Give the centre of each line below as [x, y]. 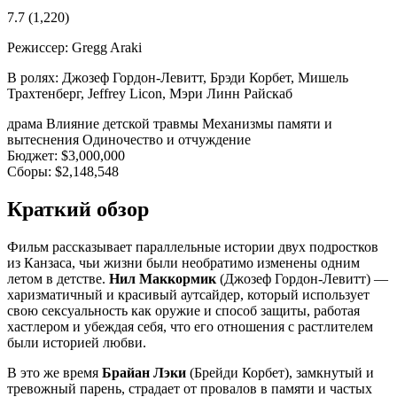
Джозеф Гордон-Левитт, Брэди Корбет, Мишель [205, 77]
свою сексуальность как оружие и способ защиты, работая [183, 310]
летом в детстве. [58, 278]
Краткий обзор [78, 209]
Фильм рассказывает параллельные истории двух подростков [193, 246]
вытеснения [45, 139]
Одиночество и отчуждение [167, 139]
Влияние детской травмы [124, 123]
